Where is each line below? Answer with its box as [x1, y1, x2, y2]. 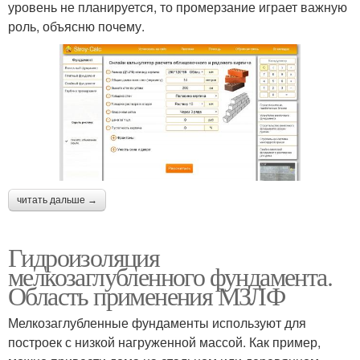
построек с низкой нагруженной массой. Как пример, [8, 333, 321, 352]
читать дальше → [17, 194, 97, 207]
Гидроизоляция [8, 239, 160, 275]
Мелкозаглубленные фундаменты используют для [8, 313, 306, 333]
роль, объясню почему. [8, 16, 145, 35]
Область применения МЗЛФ [8, 278, 285, 313]
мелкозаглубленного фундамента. [8, 259, 332, 294]
